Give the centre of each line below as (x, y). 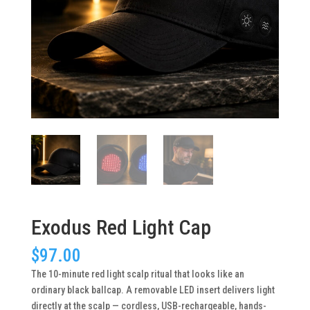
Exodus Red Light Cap (121, 227)
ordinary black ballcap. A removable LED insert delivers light (153, 290)
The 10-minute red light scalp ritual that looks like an (137, 274)
